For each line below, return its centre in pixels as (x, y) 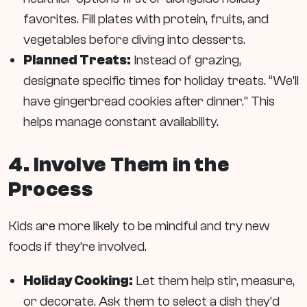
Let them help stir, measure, (214, 281)
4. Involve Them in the (119, 165)
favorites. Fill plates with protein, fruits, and (146, 19)
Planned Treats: (77, 60)
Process (51, 190)
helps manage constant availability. (121, 122)
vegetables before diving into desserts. (134, 39)
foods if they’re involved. (77, 247)
